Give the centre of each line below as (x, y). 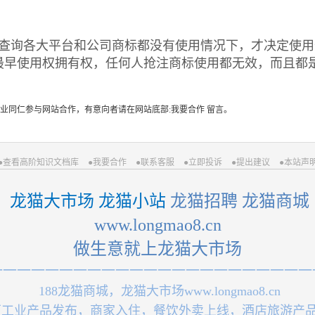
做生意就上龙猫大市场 (157, 249)
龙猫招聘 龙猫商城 (238, 201)
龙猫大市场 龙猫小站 (86, 201)
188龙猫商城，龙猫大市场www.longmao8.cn (157, 291)
